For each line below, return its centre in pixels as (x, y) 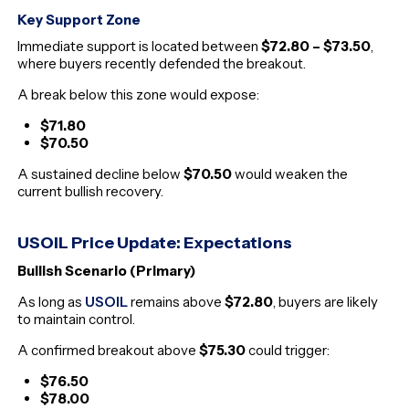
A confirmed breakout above (109, 351)
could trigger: (288, 351)
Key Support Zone (79, 19)
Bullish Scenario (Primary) (107, 271)
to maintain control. (77, 320)
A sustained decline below (101, 173)
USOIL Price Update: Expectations (155, 243)
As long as (52, 302)
